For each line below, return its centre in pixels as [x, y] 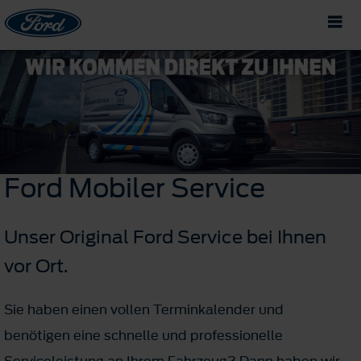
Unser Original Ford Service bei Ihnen [165, 237]
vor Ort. [36, 266]
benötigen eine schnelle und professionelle [143, 335]
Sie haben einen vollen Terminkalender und [144, 309]
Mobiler [117, 188]
